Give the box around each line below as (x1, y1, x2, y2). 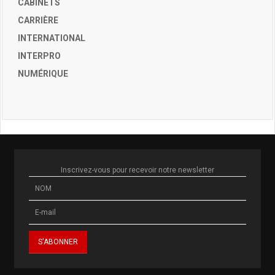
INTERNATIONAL (18, 33, 85, 43)
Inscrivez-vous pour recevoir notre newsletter (61, 166, 214, 174)
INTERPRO (18, 51, 61, 61)
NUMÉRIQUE (18, 69, 68, 79)
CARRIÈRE (18, 15, 58, 25)
